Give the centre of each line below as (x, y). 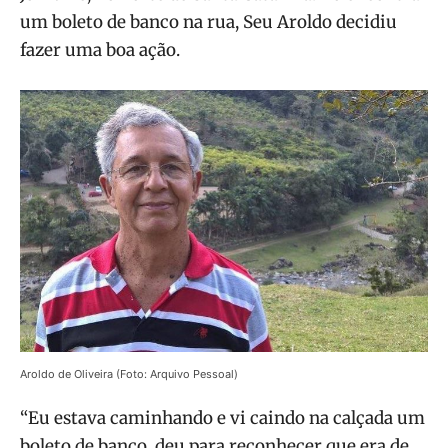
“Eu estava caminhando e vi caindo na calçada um (222, 417)
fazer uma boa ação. (100, 50)
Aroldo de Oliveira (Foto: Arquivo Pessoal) (129, 373)
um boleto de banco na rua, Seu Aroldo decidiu (208, 22)
